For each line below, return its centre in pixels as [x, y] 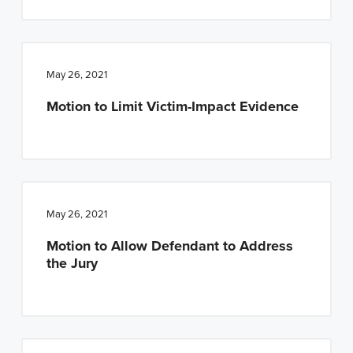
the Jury [72, 263]
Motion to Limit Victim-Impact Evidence [172, 107]
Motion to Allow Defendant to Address [169, 245]
